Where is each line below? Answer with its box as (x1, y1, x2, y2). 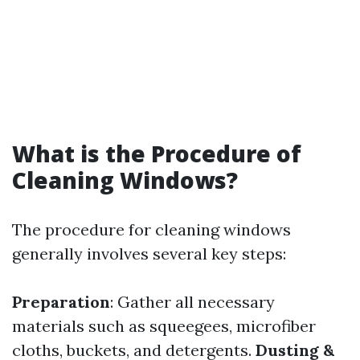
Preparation (12, 292, 110, 312)
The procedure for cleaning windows (12, 219, 291, 239)
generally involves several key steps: (12, 243, 286, 264)
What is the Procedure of (12, 138, 301, 169)
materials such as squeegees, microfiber (12, 316, 316, 336)
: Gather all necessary (110, 292, 275, 312)
